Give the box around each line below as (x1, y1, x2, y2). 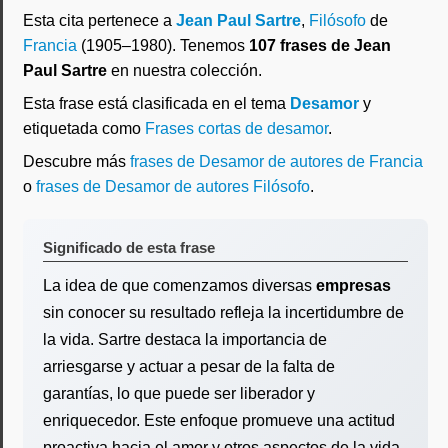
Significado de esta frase (43, 239, 215, 256)
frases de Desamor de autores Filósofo (36, 178, 310, 195)
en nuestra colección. (107, 62, 262, 79)
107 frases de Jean (249, 37, 391, 54)
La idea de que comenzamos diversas (43, 277, 316, 294)
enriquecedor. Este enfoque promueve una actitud (43, 412, 395, 429)
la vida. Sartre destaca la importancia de (43, 331, 327, 348)
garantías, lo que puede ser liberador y (43, 385, 315, 402)
